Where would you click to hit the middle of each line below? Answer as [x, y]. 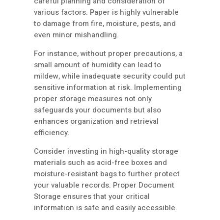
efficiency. [52, 133]
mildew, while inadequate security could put [110, 76]
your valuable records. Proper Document [104, 185]
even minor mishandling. [76, 35]
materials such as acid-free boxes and [100, 163]
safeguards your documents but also [97, 110]
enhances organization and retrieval [96, 122]
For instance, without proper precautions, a [108, 54]
